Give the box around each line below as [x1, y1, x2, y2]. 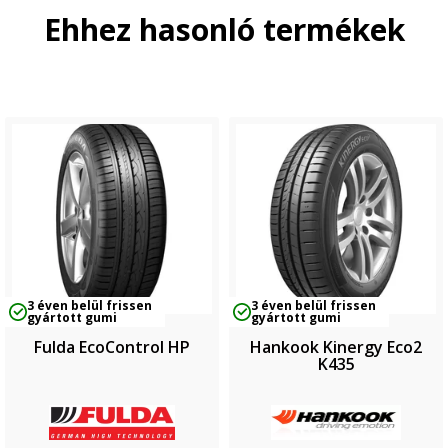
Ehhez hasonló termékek [43, 9, 405, 50]
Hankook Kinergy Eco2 [250, 336, 422, 358]
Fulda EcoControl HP [34, 336, 190, 358]
